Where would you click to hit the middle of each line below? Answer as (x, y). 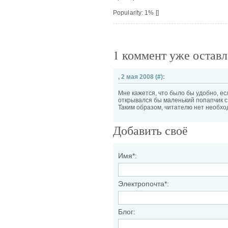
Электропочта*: (144, 184)
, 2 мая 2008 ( (138, 77)
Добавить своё (150, 130)
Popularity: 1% (134, 13)
